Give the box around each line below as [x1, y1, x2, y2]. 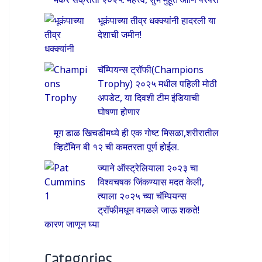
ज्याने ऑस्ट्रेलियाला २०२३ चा [98, 160, 198, 174]
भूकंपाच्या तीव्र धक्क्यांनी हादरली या [98, 13, 216, 26]
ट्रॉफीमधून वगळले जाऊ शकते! [98, 202, 199, 216]
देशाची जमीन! [98, 27, 142, 40]
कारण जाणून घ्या [44, 216, 99, 230]
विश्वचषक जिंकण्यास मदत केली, [98, 174, 204, 188]
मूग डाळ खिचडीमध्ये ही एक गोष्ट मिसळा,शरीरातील [54, 125, 219, 139]
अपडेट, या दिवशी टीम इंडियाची [98, 90, 199, 104]
